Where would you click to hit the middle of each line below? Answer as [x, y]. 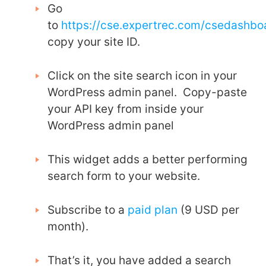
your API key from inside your [126, 109]
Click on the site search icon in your [142, 76]
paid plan [153, 210]
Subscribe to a [86, 210]
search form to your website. [124, 176]
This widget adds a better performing [148, 160]
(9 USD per [210, 210]
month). [68, 227]
